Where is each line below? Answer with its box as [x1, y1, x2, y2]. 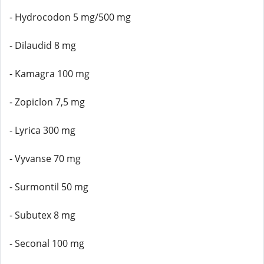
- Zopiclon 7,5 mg [9, 95, 85, 108]
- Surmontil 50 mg [9, 180, 88, 193]
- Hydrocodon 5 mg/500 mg [9, 11, 131, 24]
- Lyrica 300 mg [9, 124, 75, 137]
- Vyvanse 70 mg [9, 152, 81, 165]
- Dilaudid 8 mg [9, 39, 76, 52]
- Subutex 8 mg [9, 209, 75, 222]
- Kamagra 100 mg [9, 67, 90, 80]
